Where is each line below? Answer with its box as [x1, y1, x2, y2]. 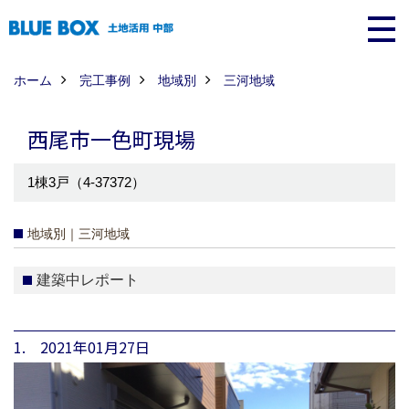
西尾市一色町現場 [27, 123, 195, 155]
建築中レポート [37, 272, 139, 288]
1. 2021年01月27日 [14, 336, 150, 359]
